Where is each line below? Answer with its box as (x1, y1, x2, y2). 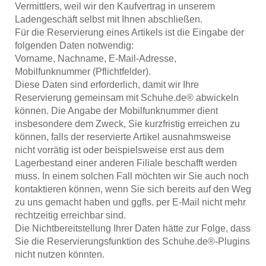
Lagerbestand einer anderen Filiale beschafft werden (15, 157, 237, 168)
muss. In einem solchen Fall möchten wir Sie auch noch (15, 170, 249, 181)
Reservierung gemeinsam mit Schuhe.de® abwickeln (15, 92, 239, 103)
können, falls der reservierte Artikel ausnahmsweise (15, 131, 231, 142)
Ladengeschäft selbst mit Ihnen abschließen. (15, 14, 202, 24)
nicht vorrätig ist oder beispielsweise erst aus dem (15, 144, 224, 155)
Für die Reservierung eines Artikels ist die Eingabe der (15, 27, 244, 37)
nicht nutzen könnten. (15, 249, 104, 259)
